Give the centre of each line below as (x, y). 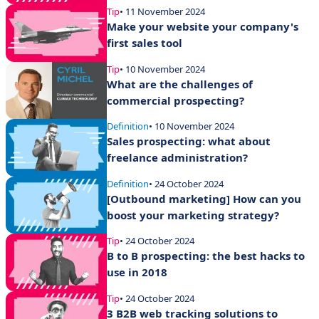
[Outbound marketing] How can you (204, 198)
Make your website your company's (203, 27)
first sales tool (145, 43)
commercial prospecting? (176, 100)
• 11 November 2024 (162, 12)
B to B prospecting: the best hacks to (206, 256)
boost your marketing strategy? (193, 215)
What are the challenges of (180, 84)
